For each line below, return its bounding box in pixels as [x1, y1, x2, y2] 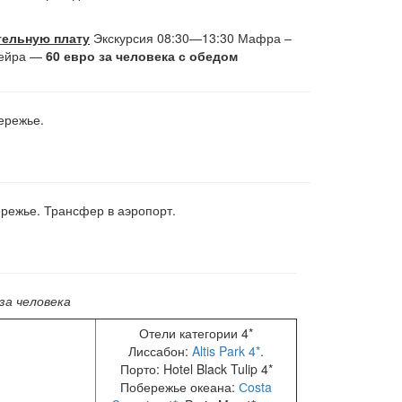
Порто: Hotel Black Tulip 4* [119, 360, 273, 379]
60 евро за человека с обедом [45, 47, 238, 66]
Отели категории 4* [139, 324, 253, 343]
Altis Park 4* [192, 342, 260, 361]
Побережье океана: [120, 378, 239, 397]
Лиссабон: [128, 342, 192, 361]
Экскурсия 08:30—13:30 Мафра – [89, 29, 292, 48]
